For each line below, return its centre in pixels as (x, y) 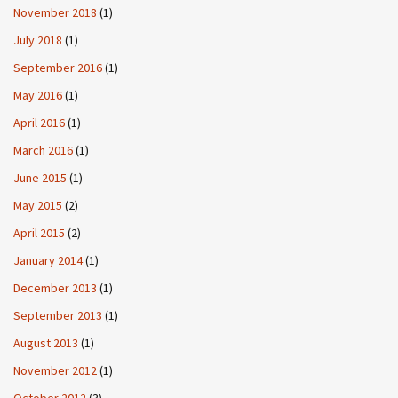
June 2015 (40, 177)
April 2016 (39, 122)
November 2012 (55, 370)
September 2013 (58, 315)
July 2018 (38, 40)
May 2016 (38, 95)
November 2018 (55, 12)
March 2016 (43, 150)
